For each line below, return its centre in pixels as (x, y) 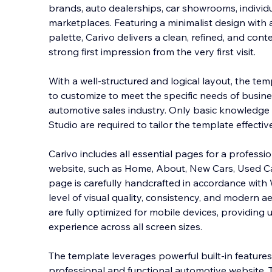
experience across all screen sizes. (125, 226)
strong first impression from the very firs (139, 52)
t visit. (243, 52)
